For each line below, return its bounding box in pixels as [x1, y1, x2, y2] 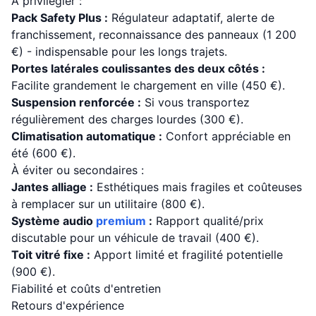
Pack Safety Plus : [11, 11, 108, 25]
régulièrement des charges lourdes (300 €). [11, 112, 243, 126]
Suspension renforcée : [11, 95, 141, 109]
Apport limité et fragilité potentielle [90, 248, 283, 262]
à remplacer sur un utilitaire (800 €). [11, 197, 205, 211]
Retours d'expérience [11, 298, 124, 312]
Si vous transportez [141, 95, 250, 109]
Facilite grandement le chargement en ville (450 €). [11, 78, 285, 92]
